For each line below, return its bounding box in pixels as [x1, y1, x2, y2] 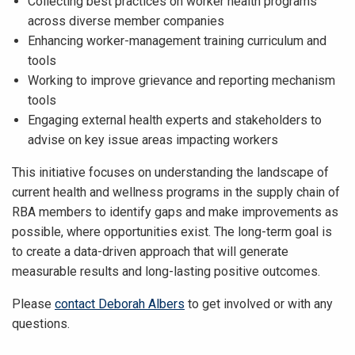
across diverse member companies [28, 13, 224, 29]
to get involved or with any [185, 296, 333, 312]
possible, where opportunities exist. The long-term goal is [12, 224, 332, 240]
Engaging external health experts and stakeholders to [28, 113, 322, 128]
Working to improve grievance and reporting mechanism [28, 73, 335, 89]
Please [12, 296, 55, 312]
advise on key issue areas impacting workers [28, 132, 278, 148]
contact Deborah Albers [55, 296, 185, 312]
